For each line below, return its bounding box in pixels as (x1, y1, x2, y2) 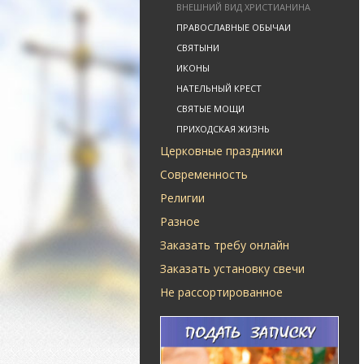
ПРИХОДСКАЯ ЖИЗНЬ (176, 123, 270, 135)
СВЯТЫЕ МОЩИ (176, 102, 245, 115)
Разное (160, 214, 200, 229)
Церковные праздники (160, 143, 283, 158)
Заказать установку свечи (160, 261, 305, 276)
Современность (160, 167, 248, 182)
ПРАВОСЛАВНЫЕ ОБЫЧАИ (176, 21, 291, 33)
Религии (160, 190, 205, 206)
